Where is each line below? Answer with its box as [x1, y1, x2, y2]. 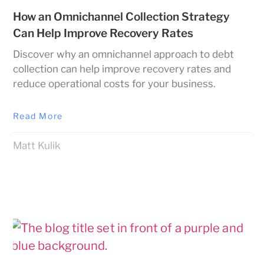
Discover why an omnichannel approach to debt [13, 48, 235, 61]
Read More [13, 111, 63, 121]
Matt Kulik [13, 140, 61, 152]
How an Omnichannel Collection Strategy [13, 10, 230, 24]
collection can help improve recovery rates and [13, 63, 232, 75]
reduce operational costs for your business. [13, 78, 216, 90]
